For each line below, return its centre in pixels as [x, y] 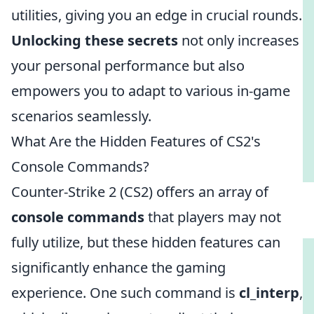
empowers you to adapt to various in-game [151, 91]
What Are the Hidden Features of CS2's [136, 141]
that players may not [213, 217]
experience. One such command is [125, 293]
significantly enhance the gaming [118, 267]
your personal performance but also [128, 66]
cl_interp [269, 293]
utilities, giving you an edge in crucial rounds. [157, 15]
